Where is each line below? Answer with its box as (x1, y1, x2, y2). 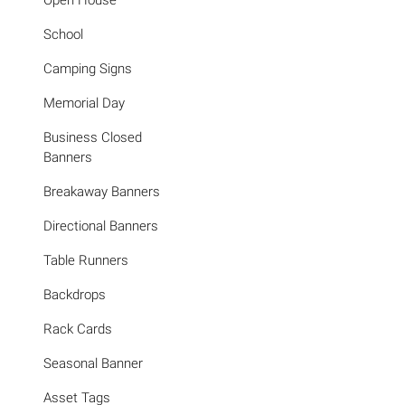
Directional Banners (43, 218, 158, 234)
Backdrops (43, 287, 106, 303)
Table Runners (43, 252, 128, 268)
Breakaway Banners (43, 184, 160, 200)
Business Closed (43, 129, 142, 146)
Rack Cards (43, 321, 112, 337)
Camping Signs (43, 61, 132, 77)
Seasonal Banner (43, 355, 143, 372)
